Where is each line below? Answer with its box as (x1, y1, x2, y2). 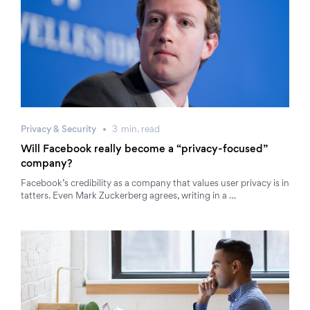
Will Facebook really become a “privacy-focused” (21, 145, 268, 154)
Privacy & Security (21, 126, 96, 134)
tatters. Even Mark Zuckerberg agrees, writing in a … (21, 192, 236, 201)
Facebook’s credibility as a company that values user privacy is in (21, 180, 289, 188)
